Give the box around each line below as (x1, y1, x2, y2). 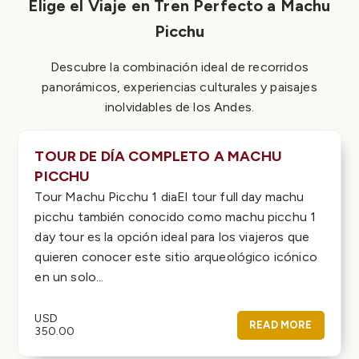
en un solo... (34, 268, 104, 284)
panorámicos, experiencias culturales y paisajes (42, 79, 317, 95)
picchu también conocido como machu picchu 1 (34, 208, 317, 224)
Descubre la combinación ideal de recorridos (50, 58, 309, 75)
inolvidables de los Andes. (104, 99, 255, 115)
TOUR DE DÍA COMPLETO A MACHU (34, 147, 282, 165)
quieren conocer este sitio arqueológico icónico (34, 248, 317, 264)
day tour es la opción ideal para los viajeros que (34, 228, 310, 244)
